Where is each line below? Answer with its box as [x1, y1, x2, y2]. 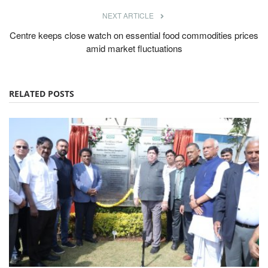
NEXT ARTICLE [102, 10, 154, 20]
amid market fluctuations [86, 41, 182, 54]
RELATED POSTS [9, 87, 74, 99]
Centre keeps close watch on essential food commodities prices [10, 28, 258, 41]
